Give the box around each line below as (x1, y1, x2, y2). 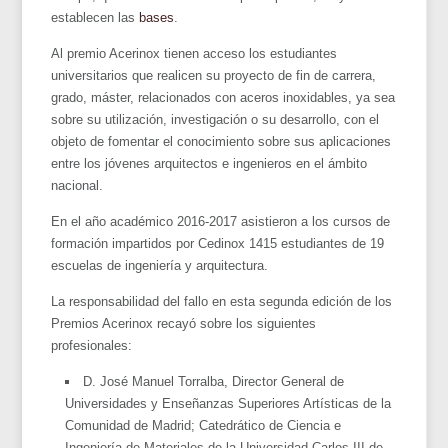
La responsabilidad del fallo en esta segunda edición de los (51, 293, 393, 309)
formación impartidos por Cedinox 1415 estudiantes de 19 (51, 235, 385, 251)
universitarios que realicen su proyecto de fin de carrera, (51, 67, 377, 83)
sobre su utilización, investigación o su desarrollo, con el (51, 111, 380, 127)
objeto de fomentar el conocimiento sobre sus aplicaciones (51, 133, 392, 149)
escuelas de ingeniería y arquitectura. (51, 257, 269, 273)
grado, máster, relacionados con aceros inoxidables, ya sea (51, 89, 396, 105)
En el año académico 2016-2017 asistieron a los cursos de (51, 213, 391, 229)
